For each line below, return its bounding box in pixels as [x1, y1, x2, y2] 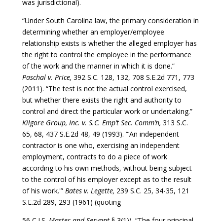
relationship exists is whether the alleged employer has [22, 38, 197, 48]
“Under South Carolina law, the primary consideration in [22, 15, 199, 25]
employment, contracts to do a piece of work [22, 151, 167, 161]
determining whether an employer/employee [22, 27, 164, 37]
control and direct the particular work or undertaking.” [22, 106, 192, 116]
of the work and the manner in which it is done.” [22, 61, 175, 71]
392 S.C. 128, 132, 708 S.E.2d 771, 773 [73, 72, 194, 82]
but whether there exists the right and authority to [22, 95, 182, 105]
